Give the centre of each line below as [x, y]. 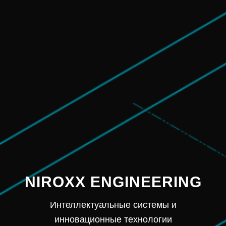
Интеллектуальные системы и [113, 205]
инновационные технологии [113, 220]
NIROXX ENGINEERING [113, 182]
